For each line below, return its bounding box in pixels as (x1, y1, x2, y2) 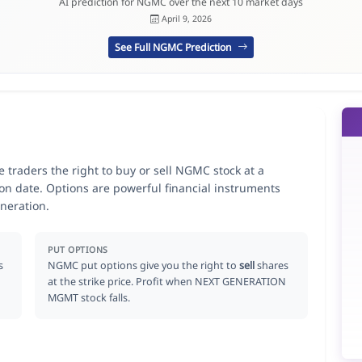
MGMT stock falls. (48, 290, 131, 305)
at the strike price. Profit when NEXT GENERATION (48, 274, 287, 288)
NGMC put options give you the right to (48, 258, 240, 272)
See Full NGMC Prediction (115, 40, 235, 54)
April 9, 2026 (162, 13, 213, 25)
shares (255, 258, 289, 272)
